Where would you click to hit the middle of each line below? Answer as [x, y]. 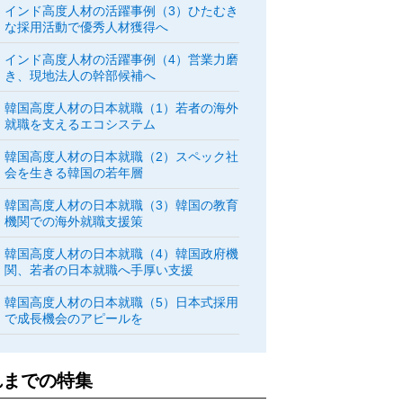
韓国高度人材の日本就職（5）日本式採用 [122, 302]
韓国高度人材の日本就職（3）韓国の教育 [122, 205]
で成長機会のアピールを [74, 318]
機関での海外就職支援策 [74, 221]
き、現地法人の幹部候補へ [81, 76]
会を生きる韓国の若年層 [74, 173]
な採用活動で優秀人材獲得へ [87, 27]
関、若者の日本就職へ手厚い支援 [99, 270]
